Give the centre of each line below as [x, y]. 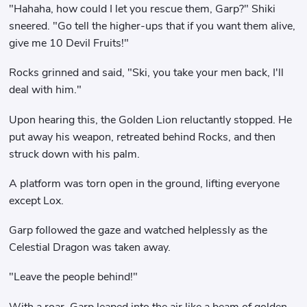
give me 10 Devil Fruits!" [69, 44]
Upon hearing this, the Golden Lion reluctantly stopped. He [151, 120]
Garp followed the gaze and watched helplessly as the [138, 231]
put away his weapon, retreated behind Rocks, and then [143, 137]
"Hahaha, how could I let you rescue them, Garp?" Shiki [143, 9]
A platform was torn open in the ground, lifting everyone [145, 183]
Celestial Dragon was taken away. [90, 248]
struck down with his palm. [75, 154]
